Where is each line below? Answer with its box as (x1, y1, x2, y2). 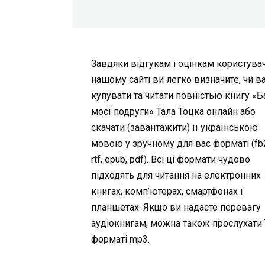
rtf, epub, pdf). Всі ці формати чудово (91, 154, 251, 165)
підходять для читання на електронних (91, 170, 261, 181)
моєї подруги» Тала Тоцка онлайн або (91, 106, 256, 117)
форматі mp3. (91, 234, 150, 245)
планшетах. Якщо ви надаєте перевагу (91, 202, 261, 213)
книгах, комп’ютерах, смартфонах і (91, 186, 243, 197)
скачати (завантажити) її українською (91, 122, 258, 133)
